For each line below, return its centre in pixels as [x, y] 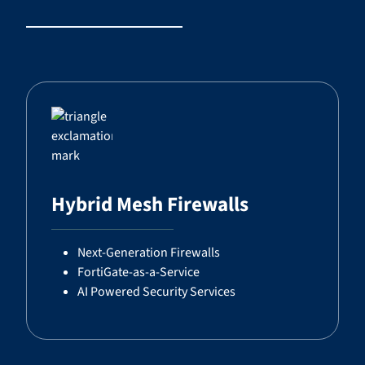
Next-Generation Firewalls [149, 253]
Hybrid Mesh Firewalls [150, 204]
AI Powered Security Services [156, 292]
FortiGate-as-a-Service [139, 272]
